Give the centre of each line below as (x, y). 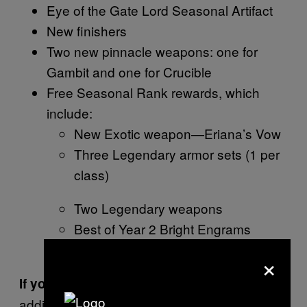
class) (91, 175)
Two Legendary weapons (148, 208)
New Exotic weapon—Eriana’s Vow (177, 134)
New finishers (87, 31)
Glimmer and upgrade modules (165, 249)
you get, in (219, 283)
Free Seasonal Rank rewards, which (153, 93)
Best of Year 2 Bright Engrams (162, 229)
